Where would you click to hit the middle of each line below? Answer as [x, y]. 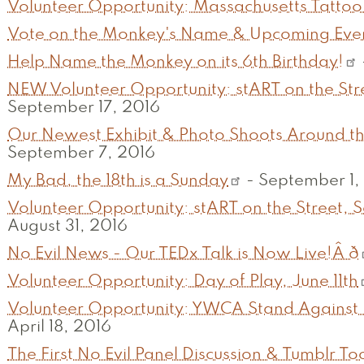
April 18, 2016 [59, 328]
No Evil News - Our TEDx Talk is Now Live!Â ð [183, 255]
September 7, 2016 [81, 154]
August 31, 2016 [67, 227]
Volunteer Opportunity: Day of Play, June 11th [183, 282]
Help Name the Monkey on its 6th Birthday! [175, 63]
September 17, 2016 [84, 108]
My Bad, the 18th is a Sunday [118, 182]
